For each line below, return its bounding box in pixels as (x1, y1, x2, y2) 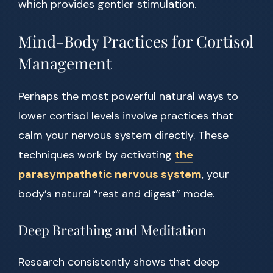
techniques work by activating (18, 147, 175, 163)
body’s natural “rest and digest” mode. (18, 186, 214, 202)
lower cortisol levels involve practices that (18, 108, 233, 124)
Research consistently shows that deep (18, 255, 219, 270)
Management (18, 52, 112, 74)
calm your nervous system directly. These (18, 128, 229, 143)
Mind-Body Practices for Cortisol (18, 30, 253, 52)
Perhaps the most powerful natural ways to (18, 89, 238, 104)
